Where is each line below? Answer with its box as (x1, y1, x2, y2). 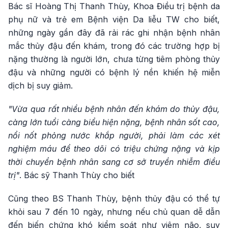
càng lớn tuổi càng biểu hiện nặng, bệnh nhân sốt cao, (8, 117, 220, 127)
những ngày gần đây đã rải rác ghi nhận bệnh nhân (8, 27, 220, 38)
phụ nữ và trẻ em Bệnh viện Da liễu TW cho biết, (8, 14, 220, 24)
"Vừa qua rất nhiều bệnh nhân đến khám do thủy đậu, (8, 103, 220, 114)
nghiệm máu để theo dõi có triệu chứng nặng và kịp (8, 143, 220, 154)
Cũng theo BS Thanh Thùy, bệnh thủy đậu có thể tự (8, 193, 220, 204)
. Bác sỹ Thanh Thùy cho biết (19, 169, 134, 180)
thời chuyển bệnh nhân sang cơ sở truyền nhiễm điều (8, 156, 220, 167)
